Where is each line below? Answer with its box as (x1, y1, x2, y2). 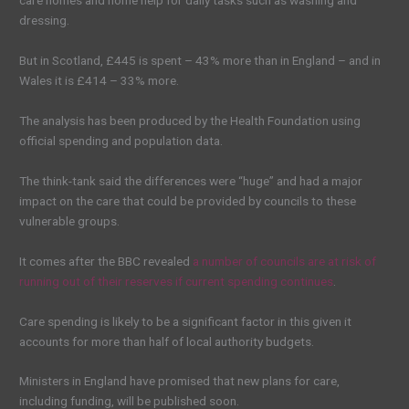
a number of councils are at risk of (193, 253, 377, 268)
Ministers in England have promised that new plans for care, (19, 373, 341, 389)
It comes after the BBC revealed (19, 253, 194, 268)
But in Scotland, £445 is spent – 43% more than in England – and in (19, 53, 382, 68)
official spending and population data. (19, 132, 224, 148)
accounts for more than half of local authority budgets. (19, 333, 315, 349)
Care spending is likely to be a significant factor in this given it (19, 313, 352, 329)
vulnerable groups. (19, 213, 121, 228)
